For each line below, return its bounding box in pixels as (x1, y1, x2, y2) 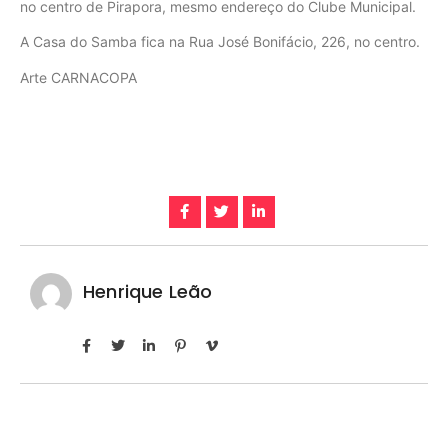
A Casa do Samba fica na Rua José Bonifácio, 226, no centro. (20, 33, 420, 51)
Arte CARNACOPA (20, 68, 137, 86)
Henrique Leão (83, 278, 213, 304)
